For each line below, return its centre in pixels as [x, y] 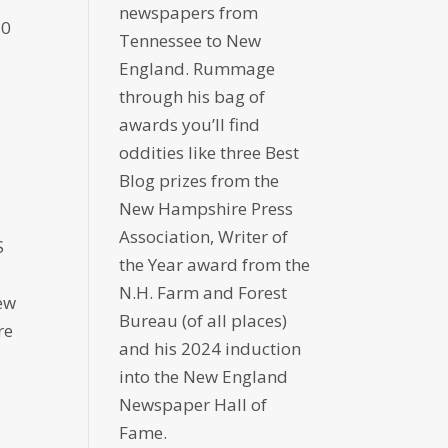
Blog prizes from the [199, 181]
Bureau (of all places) [203, 321]
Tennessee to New [190, 41]
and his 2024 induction [210, 349]
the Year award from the [215, 265]
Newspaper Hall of [193, 405]
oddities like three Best [209, 153]
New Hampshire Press [206, 209]
